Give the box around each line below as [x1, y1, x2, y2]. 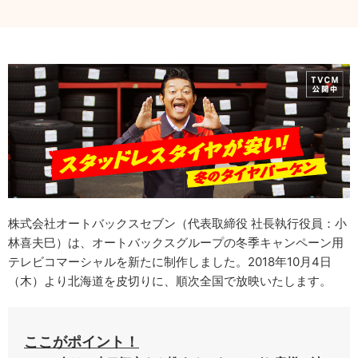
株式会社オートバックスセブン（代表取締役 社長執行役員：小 [8, 215, 347, 231]
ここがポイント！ [24, 332, 139, 350]
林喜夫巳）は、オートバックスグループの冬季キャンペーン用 [8, 234, 344, 250]
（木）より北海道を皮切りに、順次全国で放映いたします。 [8, 272, 332, 288]
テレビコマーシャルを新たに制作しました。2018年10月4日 [8, 253, 332, 269]
